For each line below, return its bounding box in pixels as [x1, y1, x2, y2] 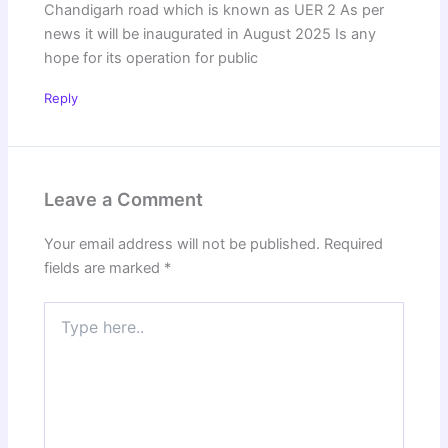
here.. [43, 321, 81, 339]
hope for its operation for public [44, 48, 259, 67]
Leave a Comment [44, 187, 204, 210]
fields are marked [44, 258, 165, 277]
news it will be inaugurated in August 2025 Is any [44, 24, 377, 43]
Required [324, 234, 384, 253]
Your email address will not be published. [44, 234, 321, 253]
